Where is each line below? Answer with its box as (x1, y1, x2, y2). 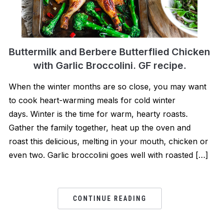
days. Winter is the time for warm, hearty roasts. (8, 109, 188, 119)
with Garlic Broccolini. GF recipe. (33, 60, 186, 72)
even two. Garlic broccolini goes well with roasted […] (8, 150, 208, 160)
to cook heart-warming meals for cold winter (8, 95, 175, 106)
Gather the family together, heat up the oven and (8, 123, 191, 133)
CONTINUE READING (72, 195, 147, 203)
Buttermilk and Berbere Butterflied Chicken (9, 46, 210, 58)
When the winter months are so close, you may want (8, 82, 206, 92)
